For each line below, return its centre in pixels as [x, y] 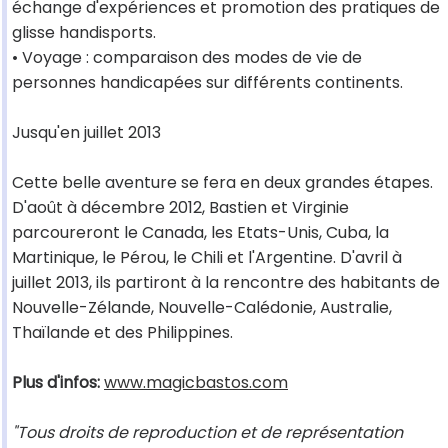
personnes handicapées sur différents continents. [207, 83]
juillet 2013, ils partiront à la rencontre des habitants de [226, 283]
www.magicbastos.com [196, 383]
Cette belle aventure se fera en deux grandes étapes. [222, 183]
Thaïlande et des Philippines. [122, 333]
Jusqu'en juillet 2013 [86, 133]
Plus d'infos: [56, 383]
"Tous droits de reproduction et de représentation [207, 433]
